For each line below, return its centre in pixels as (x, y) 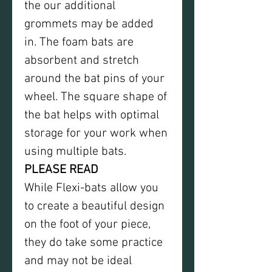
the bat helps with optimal (92, 115)
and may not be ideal (78, 261)
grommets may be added (89, 24)
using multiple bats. (77, 152)
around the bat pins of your (94, 79)
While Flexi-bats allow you (91, 188)
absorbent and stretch (82, 61)
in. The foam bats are (79, 42)
